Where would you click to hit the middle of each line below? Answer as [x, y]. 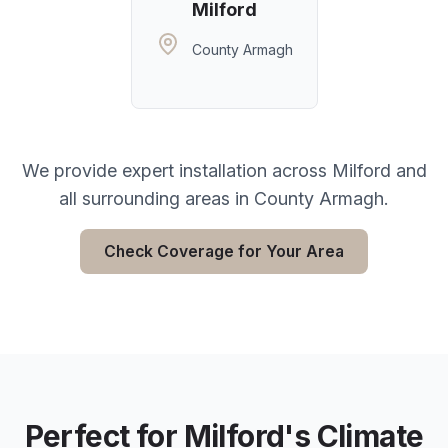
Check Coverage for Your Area [224, 251]
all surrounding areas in [156, 198]
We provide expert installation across [176, 170]
